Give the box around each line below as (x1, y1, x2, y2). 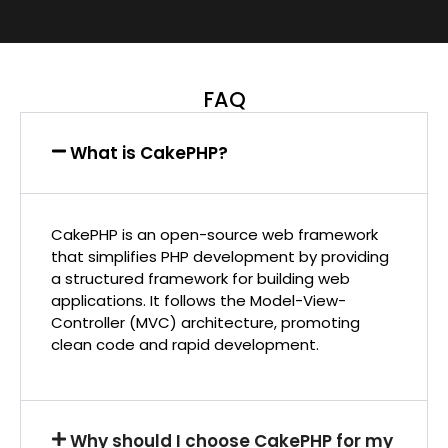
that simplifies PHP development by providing (51, 245, 389, 267)
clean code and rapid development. (51, 333, 319, 355)
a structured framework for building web (51, 267, 350, 289)
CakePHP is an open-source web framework (51, 223, 378, 245)
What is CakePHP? (70, 140, 229, 165)
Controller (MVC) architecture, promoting (51, 311, 360, 333)
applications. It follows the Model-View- (51, 289, 346, 311)
